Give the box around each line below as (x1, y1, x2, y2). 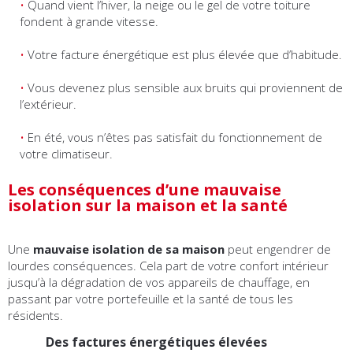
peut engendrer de (225, 241, 331, 258)
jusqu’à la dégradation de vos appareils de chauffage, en (8, 274, 310, 291)
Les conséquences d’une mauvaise (8, 179, 281, 201)
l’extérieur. (20, 96, 76, 113)
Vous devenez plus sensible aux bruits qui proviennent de (28, 80, 343, 96)
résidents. (8, 307, 63, 324)
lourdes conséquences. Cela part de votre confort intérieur (8, 258, 329, 274)
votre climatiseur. (20, 146, 113, 162)
